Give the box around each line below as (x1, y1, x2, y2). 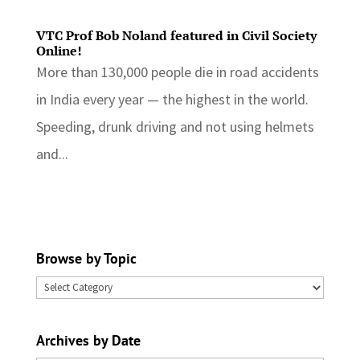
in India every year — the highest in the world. (35, 90, 309, 109)
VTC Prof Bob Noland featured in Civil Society (35, 27, 317, 45)
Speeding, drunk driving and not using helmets (35, 117, 314, 137)
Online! (35, 42, 82, 60)
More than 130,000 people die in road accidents (35, 63, 319, 82)
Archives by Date (35, 330, 141, 350)
